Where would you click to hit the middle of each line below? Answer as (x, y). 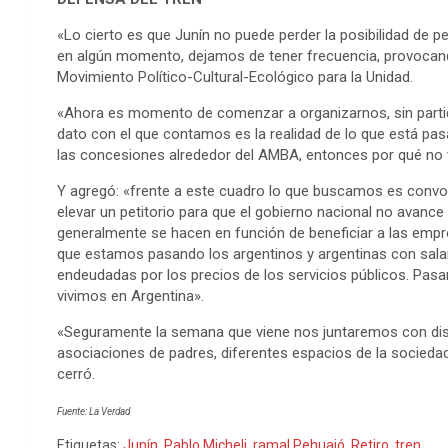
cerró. (76, 374)
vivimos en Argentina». (130, 296)
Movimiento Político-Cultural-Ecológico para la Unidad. (235, 77)
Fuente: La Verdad (93, 411)
